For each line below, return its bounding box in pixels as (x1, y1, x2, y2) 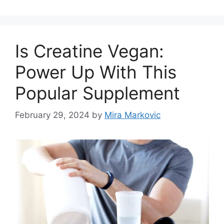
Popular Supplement (15, 82, 180, 103)
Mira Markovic (104, 110, 160, 120)
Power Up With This (15, 61, 176, 82)
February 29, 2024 (15, 110, 89, 120)
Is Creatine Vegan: (15, 40, 164, 61)
